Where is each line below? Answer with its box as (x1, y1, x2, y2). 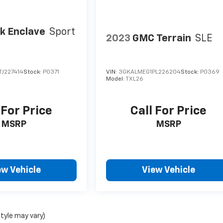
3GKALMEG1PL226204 (118, 69, 181, 76)
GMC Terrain (132, 33, 192, 43)
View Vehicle (142, 166, 196, 175)
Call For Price (130, 105, 207, 117)
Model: (106, 76, 126, 83)
